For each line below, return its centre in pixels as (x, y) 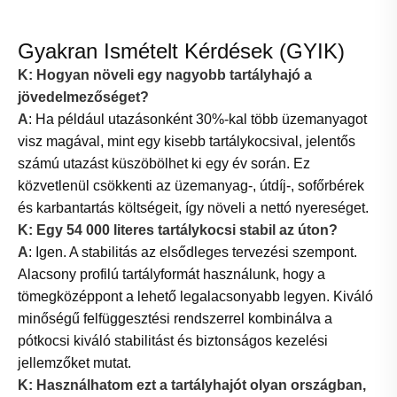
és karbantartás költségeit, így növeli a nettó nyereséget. (193, 208)
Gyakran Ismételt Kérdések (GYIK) (181, 51)
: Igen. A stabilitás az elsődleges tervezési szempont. (193, 253)
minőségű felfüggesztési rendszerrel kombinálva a (175, 319)
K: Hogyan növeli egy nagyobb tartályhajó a (165, 75)
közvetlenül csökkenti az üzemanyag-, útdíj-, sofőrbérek (191, 186)
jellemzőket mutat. (74, 363)
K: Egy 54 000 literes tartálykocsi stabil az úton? (178, 230)
